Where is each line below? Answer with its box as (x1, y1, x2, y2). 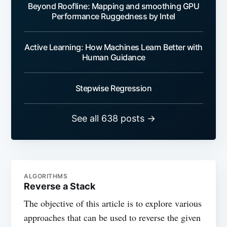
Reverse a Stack (24, 181, 96, 192)
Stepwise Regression (75, 83, 152, 94)
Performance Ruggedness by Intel (52, 11, 175, 22)
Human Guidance (82, 52, 145, 63)
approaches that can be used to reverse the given (24, 211, 201, 224)
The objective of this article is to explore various (24, 197, 202, 210)
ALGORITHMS (24, 172, 68, 180)
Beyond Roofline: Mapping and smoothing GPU (28, 1, 199, 12)
